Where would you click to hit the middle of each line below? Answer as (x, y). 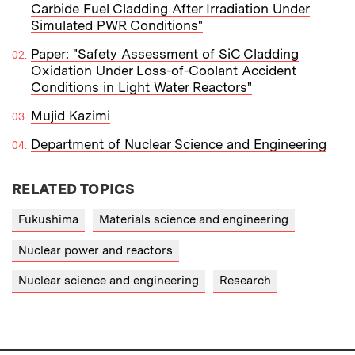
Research (245, 281)
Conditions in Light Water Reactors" (141, 88)
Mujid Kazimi (71, 116)
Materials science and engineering (194, 220)
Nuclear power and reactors (95, 250)
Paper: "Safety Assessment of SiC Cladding (165, 54)
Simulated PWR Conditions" (117, 26)
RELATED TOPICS (74, 189)
